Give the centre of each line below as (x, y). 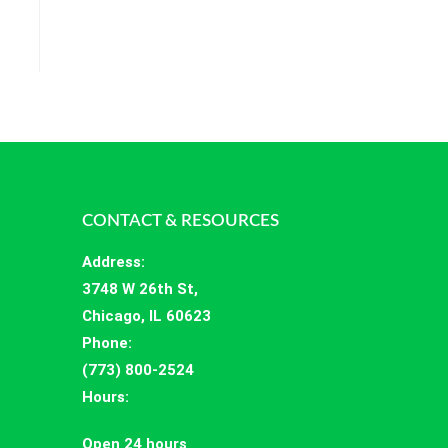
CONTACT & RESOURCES (181, 221)
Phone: (107, 343)
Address (112, 262)
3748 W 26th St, (144, 289)
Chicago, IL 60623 (147, 316)
